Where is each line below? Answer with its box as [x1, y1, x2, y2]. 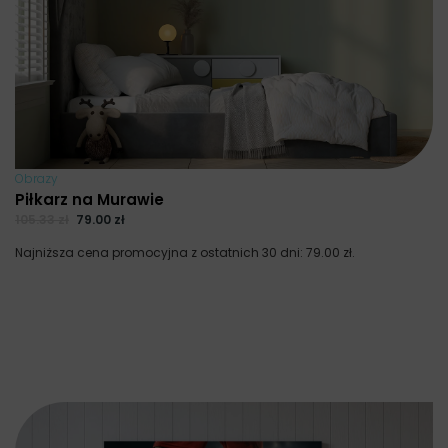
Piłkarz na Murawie [15, 189, 164, 211]
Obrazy [15, 170, 58, 188]
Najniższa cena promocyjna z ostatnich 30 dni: [15, 243, 306, 261]
